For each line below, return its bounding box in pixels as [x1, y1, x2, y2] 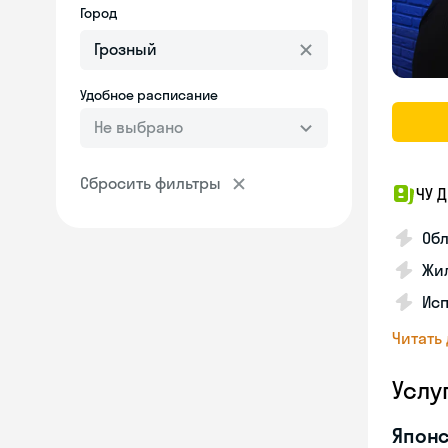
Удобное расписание [80, 86, 218, 104]
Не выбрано [94, 117, 183, 137]
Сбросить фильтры [80, 173, 221, 193]
